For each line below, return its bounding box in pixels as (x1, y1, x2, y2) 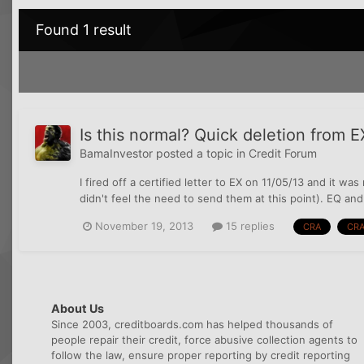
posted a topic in (153, 146, 249, 161)
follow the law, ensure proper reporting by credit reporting (51, 348, 350, 362)
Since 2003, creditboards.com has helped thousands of (51, 317, 333, 331)
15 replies (223, 219, 275, 233)
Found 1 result (36, 21, 132, 39)
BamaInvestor (80, 146, 153, 161)
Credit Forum (249, 146, 317, 161)
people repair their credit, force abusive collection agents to (51, 332, 357, 346)
